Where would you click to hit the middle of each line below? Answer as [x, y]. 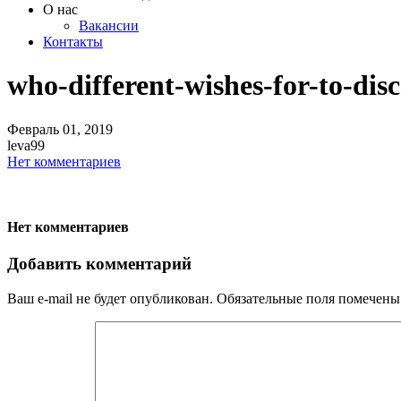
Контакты [73, 42]
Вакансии [109, 26]
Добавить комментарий [99, 264]
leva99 [26, 145]
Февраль [33, 129]
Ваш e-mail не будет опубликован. [110, 299]
